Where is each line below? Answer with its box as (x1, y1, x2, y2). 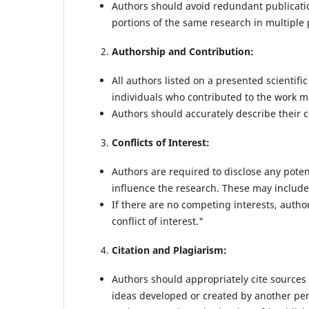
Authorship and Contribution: (112, 44, 254, 58)
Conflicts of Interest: (112, 135, 210, 149)
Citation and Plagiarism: (112, 243, 227, 257)
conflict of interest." (112, 215, 203, 228)
